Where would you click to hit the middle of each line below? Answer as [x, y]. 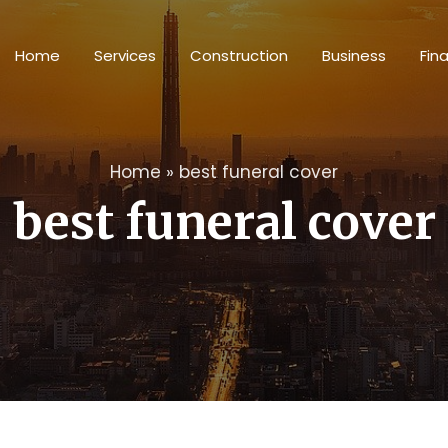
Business [354, 55]
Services [125, 55]
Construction [239, 55]
